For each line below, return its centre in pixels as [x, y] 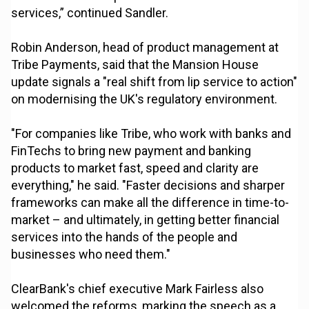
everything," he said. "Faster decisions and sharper [148, 186]
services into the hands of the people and [124, 237]
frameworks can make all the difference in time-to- [150, 203]
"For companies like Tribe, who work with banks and [151, 134]
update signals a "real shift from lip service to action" [154, 82]
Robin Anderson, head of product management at [145, 48]
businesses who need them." [91, 255]
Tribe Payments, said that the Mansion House [135, 65]
